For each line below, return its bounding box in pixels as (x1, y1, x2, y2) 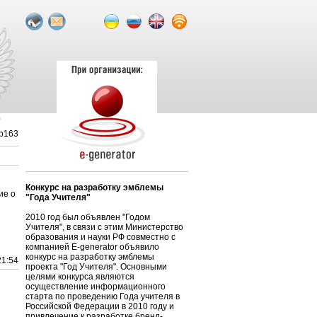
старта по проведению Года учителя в (25, 292, 180, 301)
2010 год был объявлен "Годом (25, 212, 150, 222)
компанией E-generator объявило (25, 242, 159, 252)
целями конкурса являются (25, 272, 134, 282)
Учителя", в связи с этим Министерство (25, 222, 183, 232)
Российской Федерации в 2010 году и (25, 301, 174, 311)
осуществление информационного (25, 282, 166, 292)
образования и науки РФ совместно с (25, 232, 175, 242)
